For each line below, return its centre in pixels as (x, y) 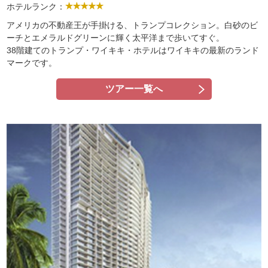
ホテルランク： (36, 6)
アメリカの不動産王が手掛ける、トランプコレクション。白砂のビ (133, 25)
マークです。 (32, 63)
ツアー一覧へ (134, 89)
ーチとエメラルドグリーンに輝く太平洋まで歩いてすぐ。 (116, 37)
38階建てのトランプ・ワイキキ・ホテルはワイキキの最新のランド (133, 50)
